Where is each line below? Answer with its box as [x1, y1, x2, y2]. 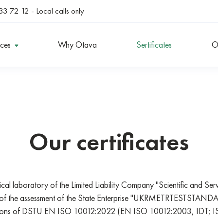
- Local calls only [29, 5, 84, 16]
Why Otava [58, 39, 97, 50]
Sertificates [136, 39, 172, 50]
